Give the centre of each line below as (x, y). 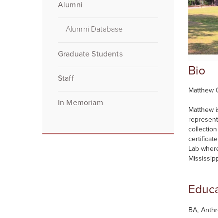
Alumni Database (94, 29)
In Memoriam (81, 102)
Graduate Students (90, 54)
